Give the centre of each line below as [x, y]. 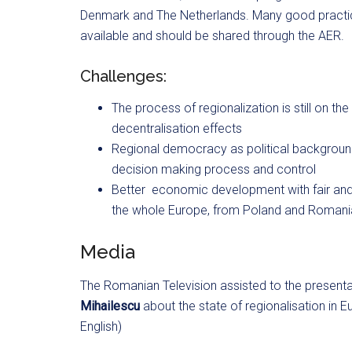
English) [101, 326]
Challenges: [123, 76]
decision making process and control [214, 169]
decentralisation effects [177, 128]
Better [128, 190]
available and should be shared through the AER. [212, 36]
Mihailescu [112, 306]
